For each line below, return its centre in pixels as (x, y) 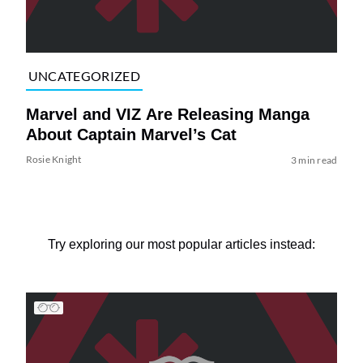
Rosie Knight (53, 159)
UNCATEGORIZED (84, 76)
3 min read (314, 160)
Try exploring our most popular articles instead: (181, 244)
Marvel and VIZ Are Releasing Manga (167, 114)
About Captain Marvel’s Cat (131, 134)
